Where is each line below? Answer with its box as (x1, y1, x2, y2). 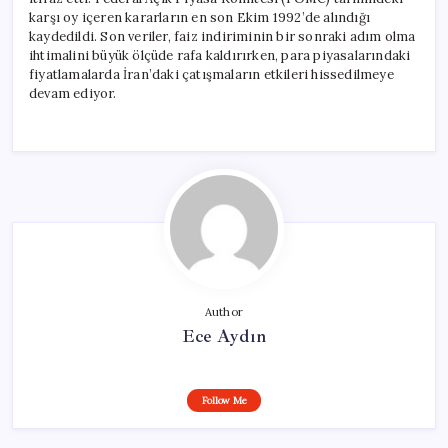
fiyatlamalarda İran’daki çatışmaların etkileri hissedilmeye (29, 65, 394, 83)
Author (204, 304, 244, 319)
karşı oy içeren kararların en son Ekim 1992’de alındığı (29, 8, 370, 26)
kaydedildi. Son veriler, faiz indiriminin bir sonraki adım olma (29, 27, 416, 45)
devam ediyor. (29, 84, 117, 102)
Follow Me (201, 393, 247, 407)
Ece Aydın (182, 324, 266, 347)
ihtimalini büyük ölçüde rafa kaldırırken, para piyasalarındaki (29, 46, 411, 64)
